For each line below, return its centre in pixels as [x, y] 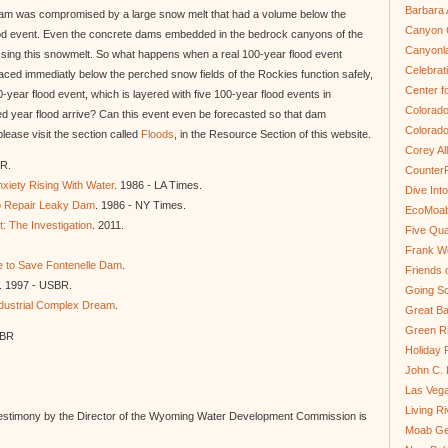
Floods [157, 134]
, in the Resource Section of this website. [272, 134]
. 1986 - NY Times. [140, 205]
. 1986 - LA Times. [158, 185]
